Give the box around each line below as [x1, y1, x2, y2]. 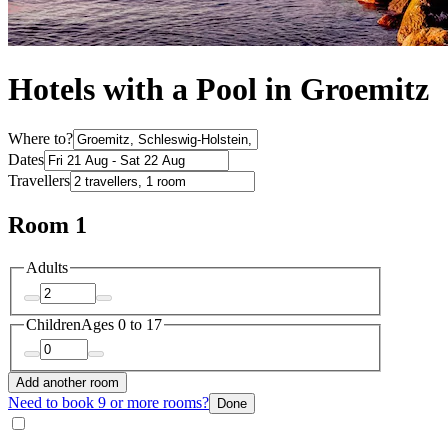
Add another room [16, 375, 119, 391]
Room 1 [8, 212, 87, 239]
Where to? [8, 130, 73, 148]
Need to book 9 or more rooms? [8, 394, 209, 412]
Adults [26, 259, 68, 277]
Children [26, 315, 81, 333]
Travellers [8, 172, 70, 190]
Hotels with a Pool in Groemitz [8, 71, 429, 108]
